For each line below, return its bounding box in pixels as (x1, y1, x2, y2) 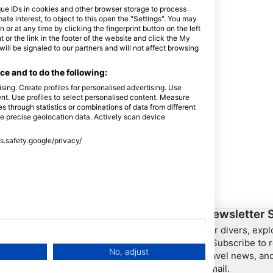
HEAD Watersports (85, 207, 189, 222)
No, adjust (109, 247, 149, 257)
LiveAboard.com (85, 252, 155, 264)
